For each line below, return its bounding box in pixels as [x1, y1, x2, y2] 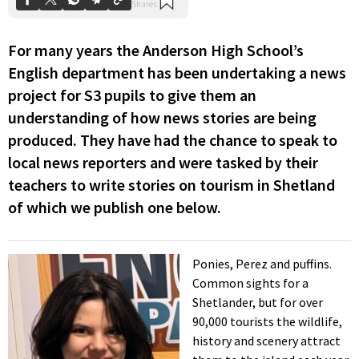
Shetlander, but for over [192, 293, 323, 310]
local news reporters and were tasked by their [8, 152, 318, 173]
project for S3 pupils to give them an [8, 85, 256, 106]
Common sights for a [192, 274, 309, 291]
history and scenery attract [192, 332, 341, 349]
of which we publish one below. [8, 197, 221, 218]
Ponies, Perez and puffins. [192, 255, 332, 272]
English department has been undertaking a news [8, 63, 346, 83]
